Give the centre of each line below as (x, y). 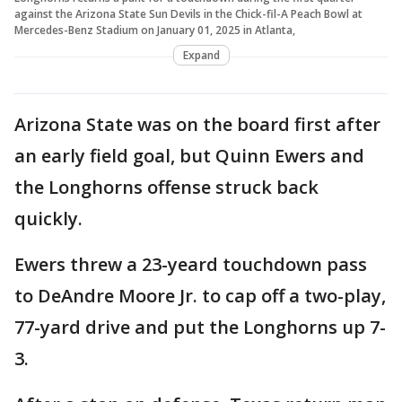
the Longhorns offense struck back (166, 187)
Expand (201, 55)
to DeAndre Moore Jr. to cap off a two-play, (200, 295)
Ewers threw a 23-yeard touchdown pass (191, 264)
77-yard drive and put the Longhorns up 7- (200, 327)
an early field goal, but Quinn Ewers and (189, 155)
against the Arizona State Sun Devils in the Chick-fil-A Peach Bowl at (188, 13)
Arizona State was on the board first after (197, 124)
